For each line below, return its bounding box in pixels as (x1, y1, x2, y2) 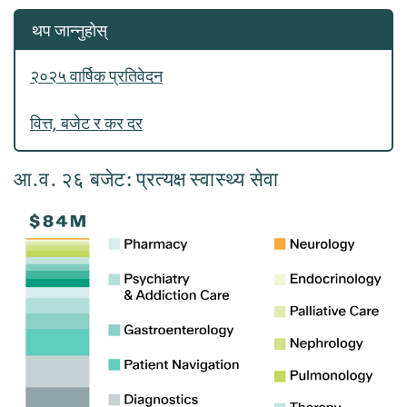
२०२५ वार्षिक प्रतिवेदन (30, 65, 163, 87)
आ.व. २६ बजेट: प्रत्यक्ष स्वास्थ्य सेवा (14, 166, 278, 194)
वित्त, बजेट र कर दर (30, 113, 143, 134)
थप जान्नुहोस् (31, 19, 107, 41)
